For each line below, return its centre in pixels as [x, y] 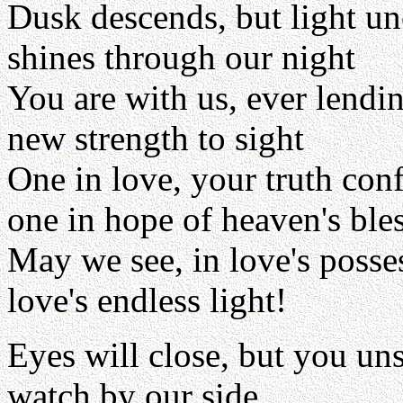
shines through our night [181, 57]
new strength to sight [156, 138]
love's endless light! [147, 300]
